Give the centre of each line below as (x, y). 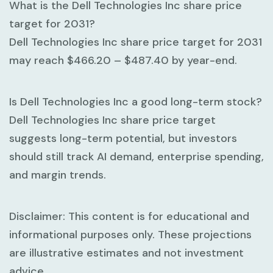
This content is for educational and (157, 216)
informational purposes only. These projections (130, 234)
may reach (38, 60)
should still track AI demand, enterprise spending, (136, 156)
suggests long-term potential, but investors (123, 138)
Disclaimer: (37, 216)
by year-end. (203, 60)
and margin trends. (58, 175)
